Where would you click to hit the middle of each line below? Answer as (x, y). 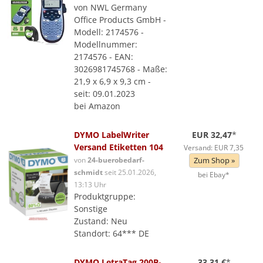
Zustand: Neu (101, 221)
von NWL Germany (110, 7)
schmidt (88, 172)
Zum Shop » (215, 160)
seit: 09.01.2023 (104, 94)
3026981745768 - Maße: (121, 69)
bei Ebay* (213, 174)
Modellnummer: (106, 44)
